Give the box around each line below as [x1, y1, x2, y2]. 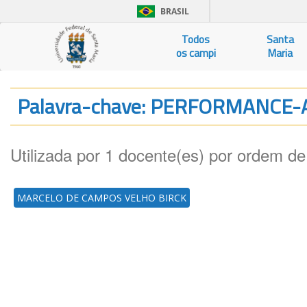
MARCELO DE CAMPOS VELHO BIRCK [17, 191, 186, 204]
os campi [175, 45, 216, 61]
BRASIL [160, 5, 189, 17]
